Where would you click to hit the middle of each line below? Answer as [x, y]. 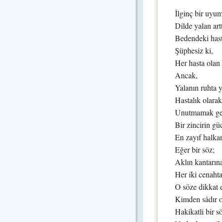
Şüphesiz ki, [194, 50]
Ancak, [186, 75]
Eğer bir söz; [195, 149]
